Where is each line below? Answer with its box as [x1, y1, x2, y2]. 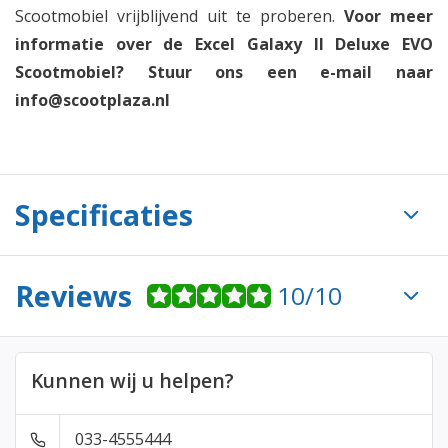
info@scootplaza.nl [15, 89, 170, 111]
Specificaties [15, 195, 193, 234]
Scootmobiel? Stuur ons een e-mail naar [15, 61, 433, 83]
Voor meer [344, 5, 433, 27]
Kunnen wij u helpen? [31, 367, 234, 394]
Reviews [15, 276, 132, 315]
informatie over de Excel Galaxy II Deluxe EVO [15, 33, 433, 55]
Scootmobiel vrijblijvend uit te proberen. [15, 5, 344, 27]
